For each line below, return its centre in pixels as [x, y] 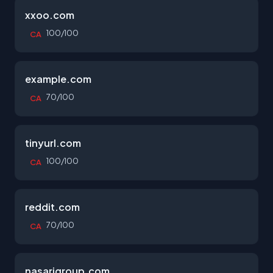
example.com [58, 79]
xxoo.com [50, 15]
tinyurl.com [53, 143]
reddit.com [52, 207]
